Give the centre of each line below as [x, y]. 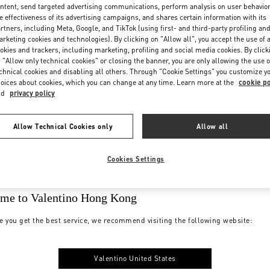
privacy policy [32, 93]
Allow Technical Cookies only [63, 126]
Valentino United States [135, 258]
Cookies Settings [136, 159]
